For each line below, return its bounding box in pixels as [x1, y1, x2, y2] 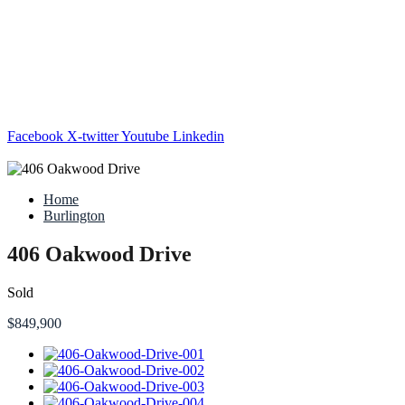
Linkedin [173, 128, 224, 144]
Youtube [121, 128, 169, 144]
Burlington [43, 208, 105, 223]
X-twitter [67, 128, 118, 144]
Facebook [7, 128, 63, 144]
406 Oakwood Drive [7, 241, 192, 266]
